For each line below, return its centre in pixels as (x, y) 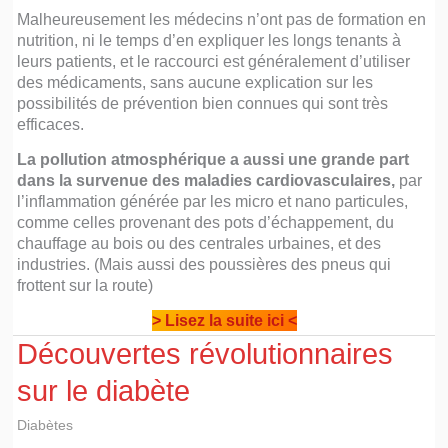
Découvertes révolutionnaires (205, 354)
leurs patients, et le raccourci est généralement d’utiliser (214, 61)
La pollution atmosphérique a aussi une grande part (213, 159)
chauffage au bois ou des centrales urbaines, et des (199, 243)
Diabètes (45, 426)
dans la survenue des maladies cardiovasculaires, (206, 180)
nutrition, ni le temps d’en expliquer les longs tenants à (209, 40)
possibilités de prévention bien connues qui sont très (203, 103)
